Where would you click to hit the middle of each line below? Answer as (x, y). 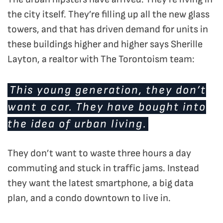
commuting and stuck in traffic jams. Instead (103, 168)
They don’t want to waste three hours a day (99, 154)
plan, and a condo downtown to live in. (89, 198)
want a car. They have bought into (107, 107)
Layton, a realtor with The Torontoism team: (101, 59)
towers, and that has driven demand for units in (108, 30)
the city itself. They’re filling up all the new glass (109, 15)
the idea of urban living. (77, 124)
